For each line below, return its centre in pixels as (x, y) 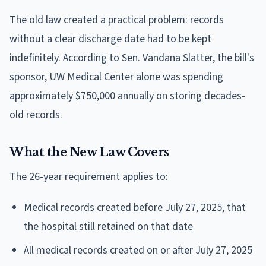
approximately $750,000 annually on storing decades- (127, 96)
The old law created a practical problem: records (117, 20)
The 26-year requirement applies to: (89, 176)
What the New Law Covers (89, 152)
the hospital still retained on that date (108, 226)
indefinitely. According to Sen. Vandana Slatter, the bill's (132, 58)
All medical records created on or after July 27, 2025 (138, 250)
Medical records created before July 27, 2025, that (135, 207)
